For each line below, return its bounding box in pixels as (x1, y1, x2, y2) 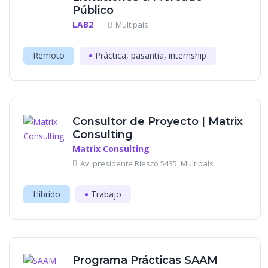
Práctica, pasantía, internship (95, 50, 206, 61)
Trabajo (91, 188, 121, 200)
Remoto (33, 50, 65, 61)
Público (72, 4, 114, 17)
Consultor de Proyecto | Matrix (72, 115, 243, 128)
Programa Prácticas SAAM (72, 254, 218, 267)
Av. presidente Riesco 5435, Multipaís (80, 158, 214, 169)
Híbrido (33, 188, 60, 200)
